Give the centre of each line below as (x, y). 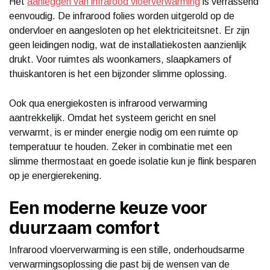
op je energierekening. (55, 175)
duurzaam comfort (84, 228)
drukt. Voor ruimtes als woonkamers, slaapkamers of (120, 59)
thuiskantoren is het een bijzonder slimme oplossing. (118, 74)
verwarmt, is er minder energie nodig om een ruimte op (124, 132)
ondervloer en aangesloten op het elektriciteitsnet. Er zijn (129, 30)
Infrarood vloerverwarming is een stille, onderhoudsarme (127, 250)
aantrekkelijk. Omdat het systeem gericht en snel (112, 118)
